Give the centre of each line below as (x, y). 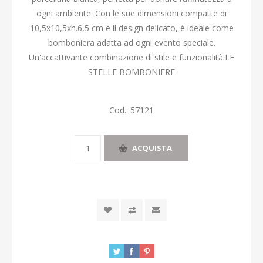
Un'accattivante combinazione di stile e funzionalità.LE (131, 57)
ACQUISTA (152, 148)
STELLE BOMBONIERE (131, 72)
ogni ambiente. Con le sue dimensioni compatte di (131, 13)
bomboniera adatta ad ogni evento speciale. (131, 42)
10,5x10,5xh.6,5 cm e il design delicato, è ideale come (131, 28)
